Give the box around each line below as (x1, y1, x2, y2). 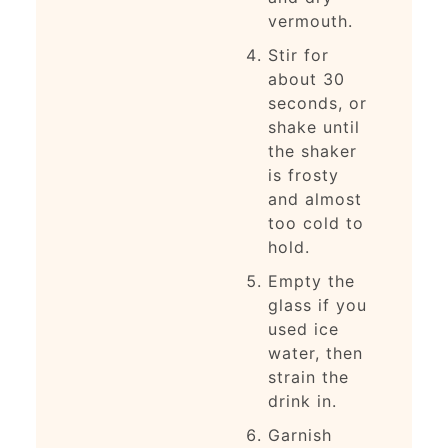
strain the (267, 366, 349, 387)
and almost (267, 188, 362, 209)
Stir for (267, 44, 329, 65)
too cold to (267, 212, 364, 233)
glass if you (267, 294, 367, 315)
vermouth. (267, 10, 353, 31)
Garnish (267, 424, 332, 445)
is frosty (267, 164, 339, 185)
